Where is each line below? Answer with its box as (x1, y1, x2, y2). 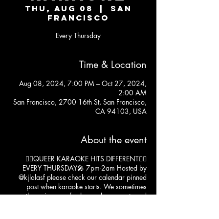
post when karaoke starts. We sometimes (26, 181, 147, 191)
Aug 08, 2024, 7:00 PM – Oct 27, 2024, (19, 78, 147, 88)
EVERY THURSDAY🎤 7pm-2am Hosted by (22, 163, 147, 173)
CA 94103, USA (95, 106, 147, 116)
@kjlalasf (19, 172, 45, 182)
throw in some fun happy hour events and (26, 191, 147, 200)
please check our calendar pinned (45, 172, 147, 182)
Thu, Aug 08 (24, 3, 93, 13)
